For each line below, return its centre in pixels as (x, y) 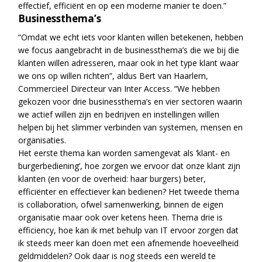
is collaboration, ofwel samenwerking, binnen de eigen (121, 204)
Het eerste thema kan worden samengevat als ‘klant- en (124, 153)
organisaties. (42, 140)
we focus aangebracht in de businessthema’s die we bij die (129, 50)
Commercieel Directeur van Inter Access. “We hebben (119, 88)
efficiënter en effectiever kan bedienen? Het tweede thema (129, 191)
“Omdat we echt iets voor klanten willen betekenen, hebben (131, 37)
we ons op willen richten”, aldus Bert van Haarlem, (113, 75)
